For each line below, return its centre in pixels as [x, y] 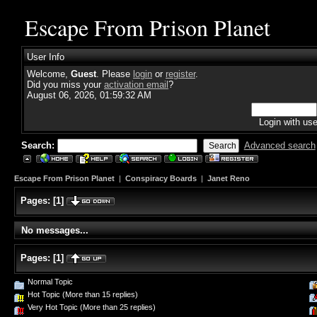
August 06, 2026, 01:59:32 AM [89, 95]
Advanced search [279, 145]
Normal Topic [49, 281]
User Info [46, 57]
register [180, 74]
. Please [115, 74]
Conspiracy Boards [161, 178]
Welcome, [49, 74]
